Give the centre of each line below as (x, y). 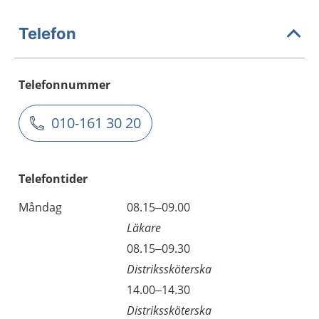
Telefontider (53, 179)
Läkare (144, 228)
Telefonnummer (64, 85)
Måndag (40, 207)
